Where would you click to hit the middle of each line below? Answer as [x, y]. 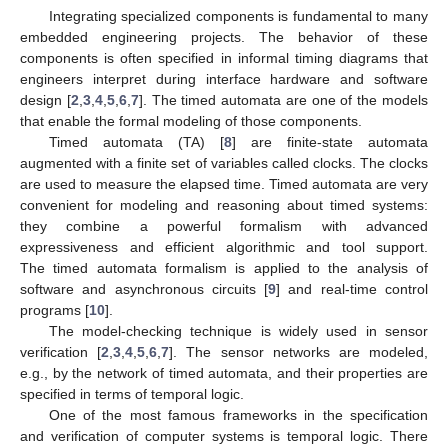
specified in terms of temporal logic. [132, 393]
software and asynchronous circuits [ [144, 288]
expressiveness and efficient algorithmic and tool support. [224, 246]
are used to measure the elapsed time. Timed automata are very [224, 183]
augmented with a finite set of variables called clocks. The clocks [224, 162]
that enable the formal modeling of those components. [191, 120]
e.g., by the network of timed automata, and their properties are [224, 372]
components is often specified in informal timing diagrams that [224, 57]
